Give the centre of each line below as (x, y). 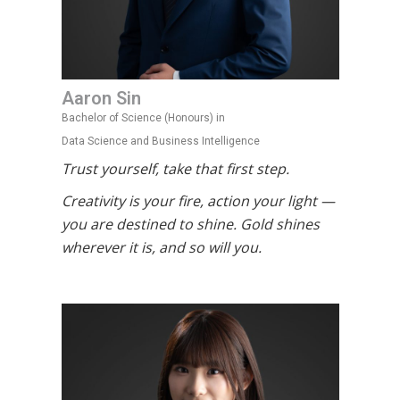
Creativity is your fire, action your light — (198, 201)
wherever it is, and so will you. (161, 247)
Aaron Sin (101, 98)
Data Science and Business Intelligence (160, 141)
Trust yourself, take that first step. (175, 169)
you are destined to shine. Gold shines (190, 224)
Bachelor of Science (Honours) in (143, 118)
